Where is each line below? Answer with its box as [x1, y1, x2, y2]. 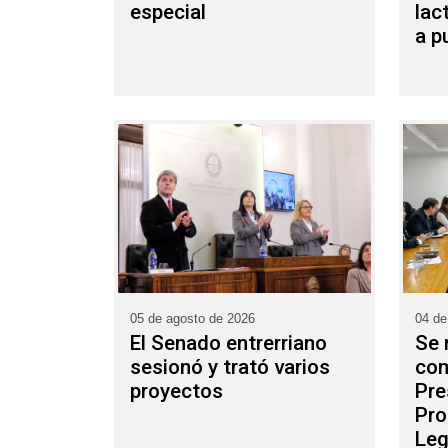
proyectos [130, 378, 223, 403]
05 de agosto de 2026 [130, 310, 255, 326]
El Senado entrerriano [130, 330, 327, 355]
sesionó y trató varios [130, 354, 330, 379]
